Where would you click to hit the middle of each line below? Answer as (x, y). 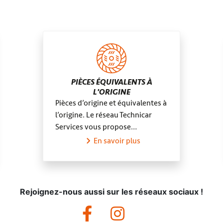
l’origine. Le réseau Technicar (104, 115)
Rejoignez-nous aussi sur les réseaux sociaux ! (111, 192)
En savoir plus (117, 141)
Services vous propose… (96, 127)
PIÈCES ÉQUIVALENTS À (111, 82)
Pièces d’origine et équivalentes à (111, 103)
